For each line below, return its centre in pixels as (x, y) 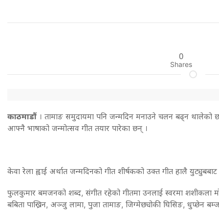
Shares (181, 64)
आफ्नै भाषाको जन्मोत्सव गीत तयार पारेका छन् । (77, 128)
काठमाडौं (22, 116)
